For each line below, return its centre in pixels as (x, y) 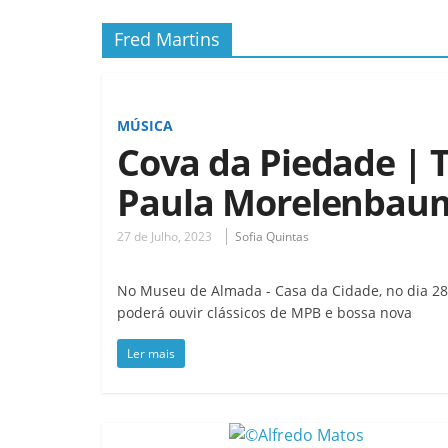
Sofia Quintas (272, 236)
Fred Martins (167, 38)
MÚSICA (145, 125)
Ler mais (151, 353)
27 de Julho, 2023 (164, 236)
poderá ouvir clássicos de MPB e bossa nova (264, 312)
